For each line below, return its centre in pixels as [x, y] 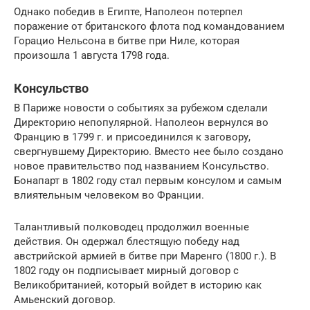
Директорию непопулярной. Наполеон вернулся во [141, 123]
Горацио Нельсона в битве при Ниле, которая [127, 41]
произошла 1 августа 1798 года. [92, 56]
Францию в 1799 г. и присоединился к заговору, [132, 137]
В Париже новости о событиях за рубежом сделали [141, 108]
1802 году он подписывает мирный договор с [126, 271]
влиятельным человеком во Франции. [109, 195]
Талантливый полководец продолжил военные [131, 227]
